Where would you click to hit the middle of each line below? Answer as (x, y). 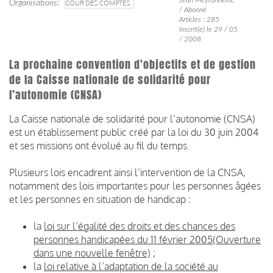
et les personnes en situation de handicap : (100, 199)
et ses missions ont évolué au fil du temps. (99, 145)
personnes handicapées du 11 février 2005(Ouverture (147, 239)
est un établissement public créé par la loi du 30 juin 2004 (134, 132)
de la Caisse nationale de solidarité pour (110, 80)
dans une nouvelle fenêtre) (92, 253)
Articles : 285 (199, 19)
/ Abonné (193, 9)
